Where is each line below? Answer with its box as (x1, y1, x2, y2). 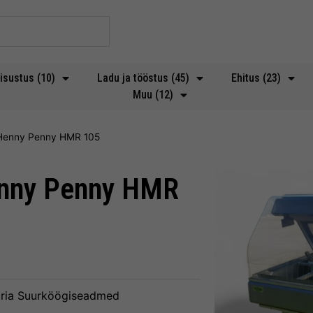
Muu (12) (133, 88, 173, 101)
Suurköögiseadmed (17, 289, 119, 303)
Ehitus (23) (231, 71, 281, 85)
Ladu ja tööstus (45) (97, 71, 189, 85)
